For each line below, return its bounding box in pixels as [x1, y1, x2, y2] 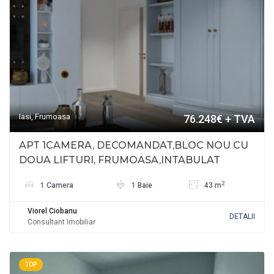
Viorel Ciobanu [28, 207, 77, 216]
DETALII [229, 212, 255, 221]
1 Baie [130, 181, 152, 190]
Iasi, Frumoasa [19, 112, 70, 122]
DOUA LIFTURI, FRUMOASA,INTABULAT [19, 154, 220, 166]
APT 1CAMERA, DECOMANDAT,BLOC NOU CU [19, 139, 248, 152]
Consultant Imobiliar [28, 218, 95, 227]
